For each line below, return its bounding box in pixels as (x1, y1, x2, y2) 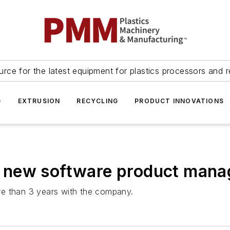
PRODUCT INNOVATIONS (135, 97, 224, 105)
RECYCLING (76, 97, 119, 105)
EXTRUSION (17, 97, 61, 105)
